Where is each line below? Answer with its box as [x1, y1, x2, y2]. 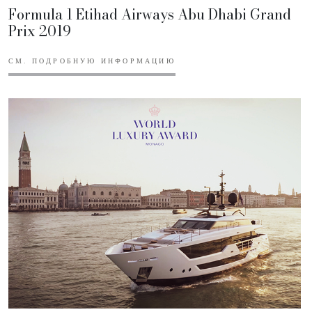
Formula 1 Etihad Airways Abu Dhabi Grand [8, 3, 291, 25]
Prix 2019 [8, 19, 71, 42]
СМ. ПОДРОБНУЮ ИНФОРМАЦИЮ [8, 56, 175, 65]
